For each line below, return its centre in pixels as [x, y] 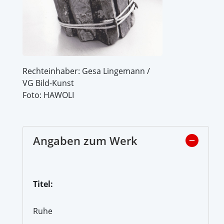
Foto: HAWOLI [48, 95]
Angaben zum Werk [85, 140]
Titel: [43, 184]
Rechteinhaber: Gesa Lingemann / [86, 71]
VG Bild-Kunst [48, 83]
